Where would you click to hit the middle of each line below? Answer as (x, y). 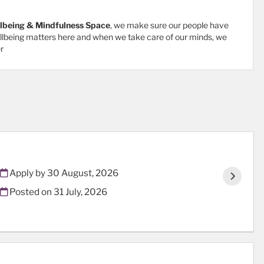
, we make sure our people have (169, 25)
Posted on (30, 192)
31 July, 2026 (80, 192)
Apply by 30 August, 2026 (63, 173)
